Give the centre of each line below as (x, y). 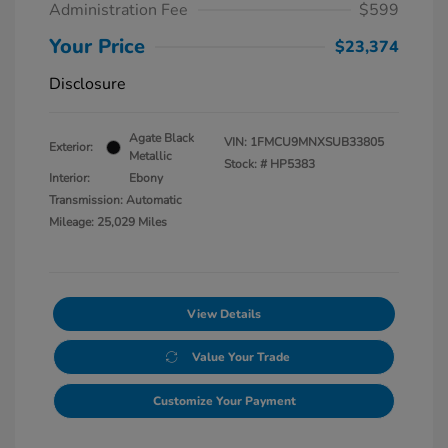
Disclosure (87, 84)
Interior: (69, 178)
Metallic (150, 156)
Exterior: (71, 147)
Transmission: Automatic (115, 200)
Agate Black (161, 138)
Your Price (97, 47)
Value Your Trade (240, 357)
